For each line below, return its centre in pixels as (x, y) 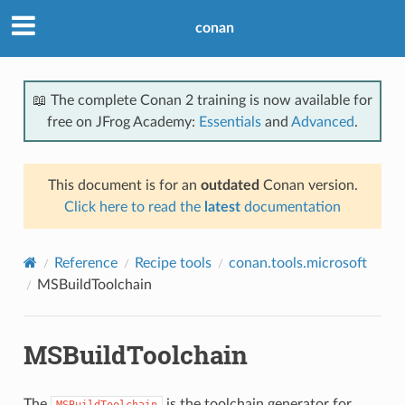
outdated (230, 185)
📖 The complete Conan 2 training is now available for (202, 100)
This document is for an (124, 185)
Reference (85, 263)
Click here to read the (134, 207)
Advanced (323, 122)
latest (222, 207)
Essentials (230, 122)
